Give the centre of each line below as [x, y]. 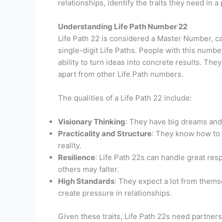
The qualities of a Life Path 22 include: [125, 98]
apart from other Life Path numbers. [121, 74]
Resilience [77, 157]
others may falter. [88, 169]
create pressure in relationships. [115, 193]
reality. [70, 145]
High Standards [86, 181]
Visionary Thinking [92, 122]
